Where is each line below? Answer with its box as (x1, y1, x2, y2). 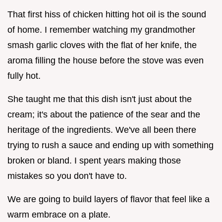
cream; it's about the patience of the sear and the (7, 109, 200, 119)
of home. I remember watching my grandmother (7, 24, 195, 35)
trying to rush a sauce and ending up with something (7, 140, 214, 150)
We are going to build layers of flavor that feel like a (7, 194, 210, 204)
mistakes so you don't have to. (7, 170, 127, 181)
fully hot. (7, 70, 41, 81)
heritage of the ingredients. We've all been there (7, 124, 196, 135)
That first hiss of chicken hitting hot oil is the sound (7, 9, 206, 19)
